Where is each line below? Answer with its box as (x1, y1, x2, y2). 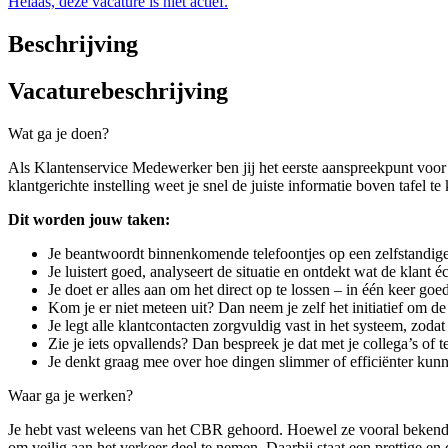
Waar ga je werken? (8, 387, 133, 404)
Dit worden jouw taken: (8, 211, 170, 228)
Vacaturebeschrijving (8, 78, 228, 105)
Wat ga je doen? (8, 125, 109, 142)
